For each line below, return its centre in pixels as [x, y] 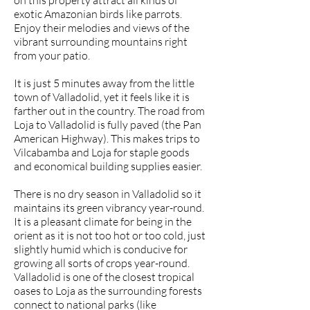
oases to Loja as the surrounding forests [108, 291]
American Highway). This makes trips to [107, 138]
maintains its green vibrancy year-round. [109, 208]
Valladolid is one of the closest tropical [104, 277]
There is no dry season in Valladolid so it [108, 194]
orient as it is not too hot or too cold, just [110, 235]
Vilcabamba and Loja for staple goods [102, 152]
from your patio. [52, 55]
